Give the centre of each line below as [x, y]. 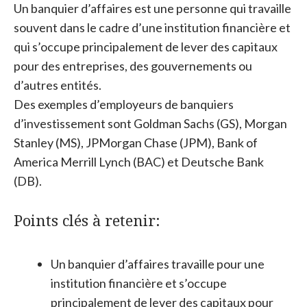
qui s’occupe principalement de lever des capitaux [146, 47]
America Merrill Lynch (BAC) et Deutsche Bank [139, 162]
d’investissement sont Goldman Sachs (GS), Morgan [150, 123]
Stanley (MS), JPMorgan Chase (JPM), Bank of [136, 143]
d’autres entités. [58, 85]
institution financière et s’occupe [139, 283]
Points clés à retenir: [87, 220]
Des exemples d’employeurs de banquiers [124, 104]
